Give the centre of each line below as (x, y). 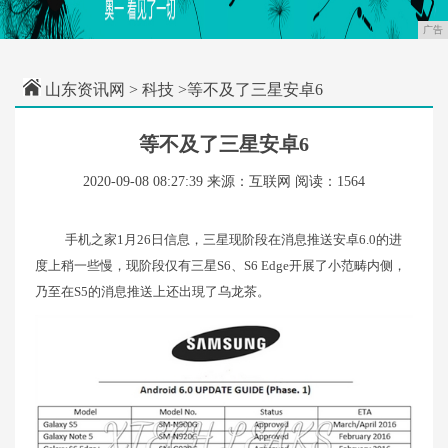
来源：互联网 (249, 181)
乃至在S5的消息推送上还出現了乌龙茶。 (152, 291)
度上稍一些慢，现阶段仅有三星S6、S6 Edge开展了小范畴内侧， (220, 265)
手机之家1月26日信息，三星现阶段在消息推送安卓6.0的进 (233, 239)
